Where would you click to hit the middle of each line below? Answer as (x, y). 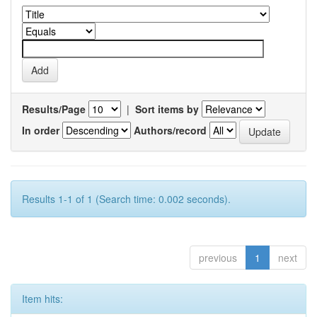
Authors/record (170, 130)
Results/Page (54, 109)
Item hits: (42, 299)
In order (41, 130)
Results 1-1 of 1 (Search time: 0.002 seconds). (126, 199)
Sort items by (167, 109)
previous (218, 258)
